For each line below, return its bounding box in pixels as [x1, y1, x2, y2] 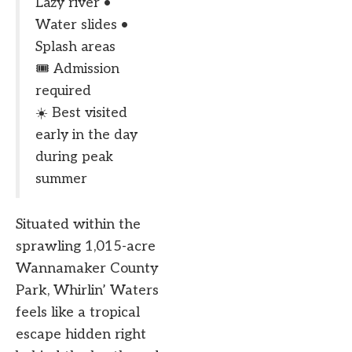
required [35, 82, 91, 100]
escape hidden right [16, 326, 146, 343]
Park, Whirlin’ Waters [16, 282, 159, 299]
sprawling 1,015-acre [16, 238, 156, 255]
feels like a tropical [16, 304, 140, 321]
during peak [35, 148, 113, 166]
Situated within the [16, 216, 141, 233]
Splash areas [35, 38, 115, 56]
